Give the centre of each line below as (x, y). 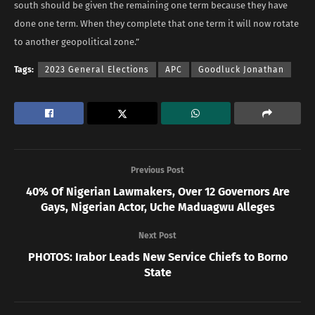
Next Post (157, 235)
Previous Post (157, 170)
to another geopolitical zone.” (77, 41)
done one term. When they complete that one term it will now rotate (156, 23)
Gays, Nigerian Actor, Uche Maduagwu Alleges (157, 207)
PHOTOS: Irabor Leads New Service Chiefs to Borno (157, 257)
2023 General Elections (97, 69)
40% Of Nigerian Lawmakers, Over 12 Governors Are (157, 191)
